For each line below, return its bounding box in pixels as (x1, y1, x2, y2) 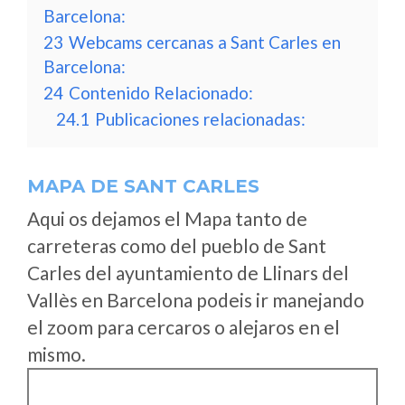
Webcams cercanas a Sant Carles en (69, 32, 341, 52)
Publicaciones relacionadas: (95, 108, 306, 129)
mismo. (27, 343, 86, 365)
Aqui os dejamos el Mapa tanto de (27, 207, 307, 230)
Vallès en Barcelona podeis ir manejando (27, 288, 364, 311)
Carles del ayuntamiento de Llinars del (27, 261, 349, 284)
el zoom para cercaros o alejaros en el (27, 316, 340, 338)
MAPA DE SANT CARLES (27, 175, 259, 197)
